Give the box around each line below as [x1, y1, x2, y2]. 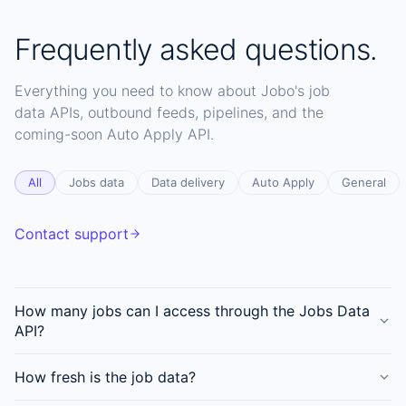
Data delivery [151, 174, 225, 189]
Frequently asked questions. [14, 31, 378, 67]
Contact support [14, 224, 129, 243]
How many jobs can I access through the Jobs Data [14, 301, 370, 320]
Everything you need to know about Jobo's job [14, 81, 330, 100]
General [342, 174, 386, 189]
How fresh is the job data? [14, 367, 196, 386]
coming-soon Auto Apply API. [14, 124, 214, 143]
